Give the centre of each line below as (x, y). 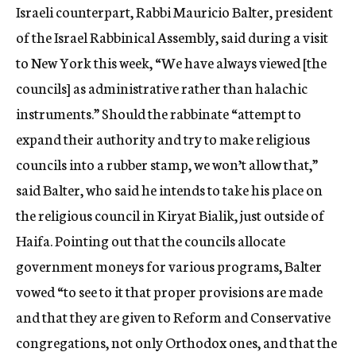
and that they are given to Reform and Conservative (173, 316)
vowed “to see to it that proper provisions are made (169, 291)
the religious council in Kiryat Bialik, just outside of (170, 215)
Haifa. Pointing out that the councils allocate (151, 240)
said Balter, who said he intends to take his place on (169, 189)
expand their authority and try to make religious (163, 138)
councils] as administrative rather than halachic (162, 87)
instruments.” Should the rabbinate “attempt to (159, 113)
